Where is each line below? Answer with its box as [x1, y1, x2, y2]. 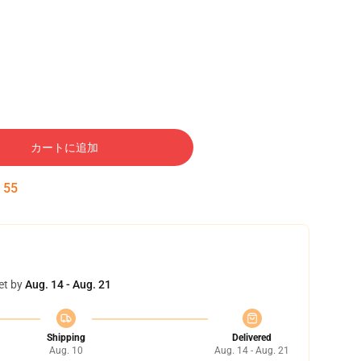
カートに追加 [31, 141, 98, 154]
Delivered [232, 332, 272, 343]
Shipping [46, 332, 85, 343]
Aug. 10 [48, 345, 83, 356]
